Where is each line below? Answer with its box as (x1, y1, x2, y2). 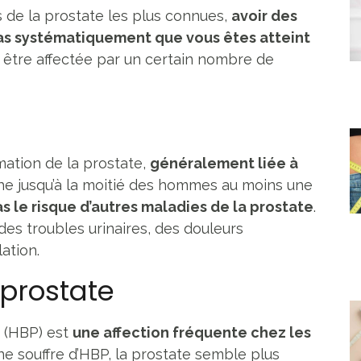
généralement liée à (150, 154, 298, 172)
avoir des (231, 6, 297, 24)
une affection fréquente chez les (73, 323, 311, 341)
